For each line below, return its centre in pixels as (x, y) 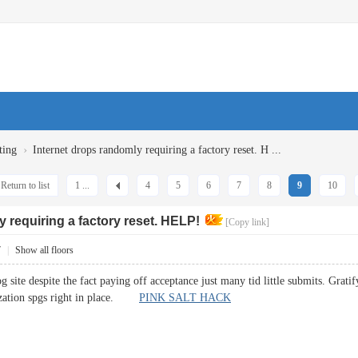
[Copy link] (247, 222)
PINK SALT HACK (185, 298)
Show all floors (44, 250)
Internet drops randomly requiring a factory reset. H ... (157, 150)
